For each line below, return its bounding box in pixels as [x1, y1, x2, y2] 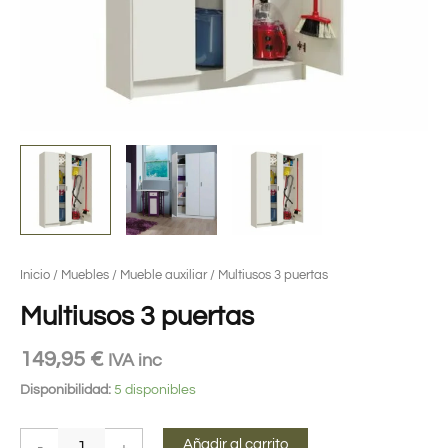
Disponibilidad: [20, 383, 111, 398]
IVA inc [108, 351, 162, 370]
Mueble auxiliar [120, 268, 207, 283]
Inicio [20, 268, 50, 283]
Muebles [61, 268, 109, 283]
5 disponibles [114, 383, 196, 398]
